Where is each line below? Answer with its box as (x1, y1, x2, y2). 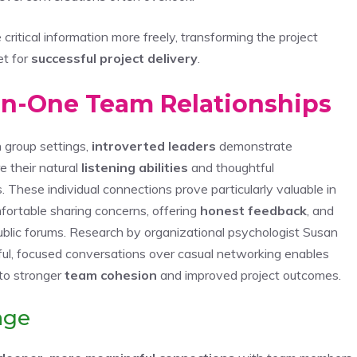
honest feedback (200, 202, 307, 218)
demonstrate (216, 137, 292, 154)
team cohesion (65, 266, 157, 283)
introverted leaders (92, 137, 216, 154)
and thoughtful (188, 159, 274, 175)
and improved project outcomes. (157, 266, 341, 283)
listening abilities (81, 159, 188, 175)
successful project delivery (31, 49, 198, 66)
